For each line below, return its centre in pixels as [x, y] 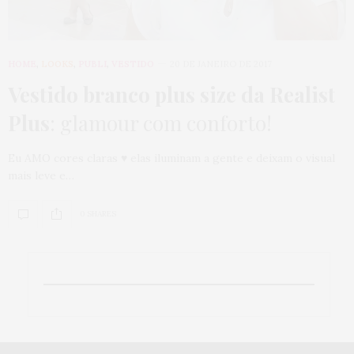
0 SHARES [98, 214]
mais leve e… [41, 175]
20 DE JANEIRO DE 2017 [221, 64]
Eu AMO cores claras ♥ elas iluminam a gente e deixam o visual [171, 158]
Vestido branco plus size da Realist [171, 94]
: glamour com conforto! [161, 122]
